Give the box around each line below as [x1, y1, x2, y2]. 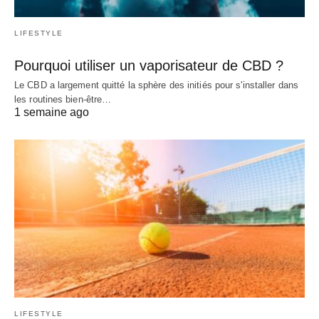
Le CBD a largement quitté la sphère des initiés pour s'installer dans [14, 80, 298, 91]
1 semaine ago [14, 106, 89, 119]
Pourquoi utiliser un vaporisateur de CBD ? [14, 58, 283, 74]
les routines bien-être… [14, 94, 112, 105]
